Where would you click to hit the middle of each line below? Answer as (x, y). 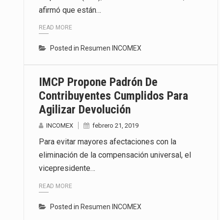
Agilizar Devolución (85, 110)
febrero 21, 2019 (115, 126)
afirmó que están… (70, 10)
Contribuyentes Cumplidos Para (113, 96)
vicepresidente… (67, 168)
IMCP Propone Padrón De (98, 82)
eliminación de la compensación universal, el (115, 155)
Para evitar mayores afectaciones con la (108, 142)
